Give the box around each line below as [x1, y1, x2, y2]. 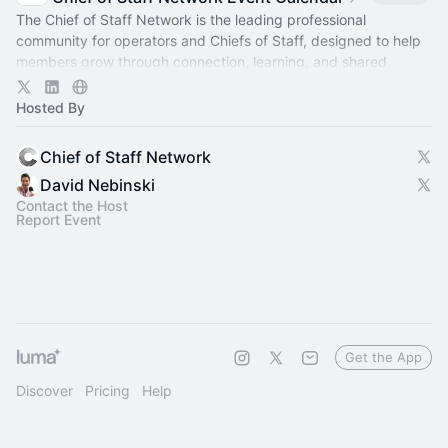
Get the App [345, 349, 422, 365]
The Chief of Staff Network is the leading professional [16, 11, 366, 28]
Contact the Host [16, 197, 128, 214]
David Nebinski [40, 175, 155, 195]
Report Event [16, 211, 101, 228]
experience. [16, 74, 93, 91]
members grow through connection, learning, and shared [16, 53, 387, 70]
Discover [16, 382, 73, 399]
